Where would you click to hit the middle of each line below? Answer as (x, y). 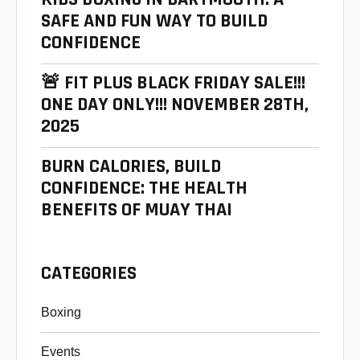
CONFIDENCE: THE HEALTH (144, 188)
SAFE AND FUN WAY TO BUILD (154, 21)
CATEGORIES (89, 274)
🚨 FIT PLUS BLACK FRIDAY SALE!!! (173, 83)
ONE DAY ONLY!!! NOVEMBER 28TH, (175, 105)
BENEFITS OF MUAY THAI (137, 210)
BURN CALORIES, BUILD (131, 167)
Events (61, 351)
